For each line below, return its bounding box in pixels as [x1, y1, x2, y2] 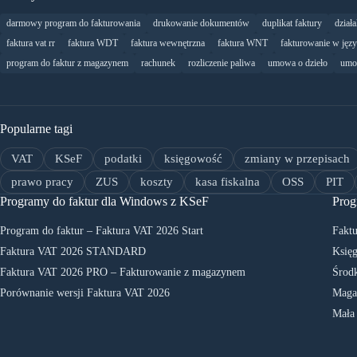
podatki [104, 152, 142, 166]
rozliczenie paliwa [188, 57, 255, 69]
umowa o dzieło [268, 57, 328, 69]
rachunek [141, 57, 175, 69]
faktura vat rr [6, 37, 55, 49]
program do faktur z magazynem [6, 57, 128, 69]
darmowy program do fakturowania [6, 18, 140, 29]
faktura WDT [68, 37, 118, 49]
